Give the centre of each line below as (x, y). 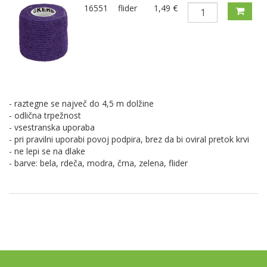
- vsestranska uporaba (52, 128)
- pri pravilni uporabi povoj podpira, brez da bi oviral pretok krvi (129, 139)
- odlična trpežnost (45, 116)
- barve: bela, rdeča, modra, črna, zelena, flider (98, 163)
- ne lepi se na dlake (48, 151)
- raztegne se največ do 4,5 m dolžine (81, 104)
